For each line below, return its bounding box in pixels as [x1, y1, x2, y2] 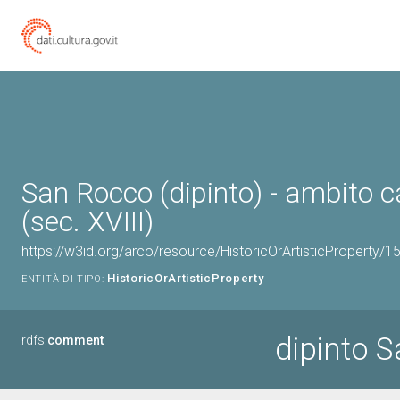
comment [47, 333, 104, 347]
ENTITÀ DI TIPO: [21, 273, 104, 285]
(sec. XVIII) [21, 204, 154, 238]
